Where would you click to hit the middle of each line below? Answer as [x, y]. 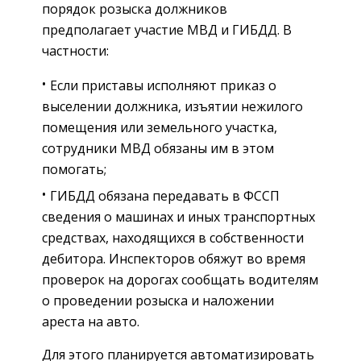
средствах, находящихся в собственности [173, 237]
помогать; [74, 169]
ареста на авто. [91, 321]
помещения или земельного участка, [160, 127]
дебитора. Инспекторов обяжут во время [174, 258]
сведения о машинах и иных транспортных [178, 216]
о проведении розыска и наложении [158, 300]
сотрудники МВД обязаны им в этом [158, 148]
